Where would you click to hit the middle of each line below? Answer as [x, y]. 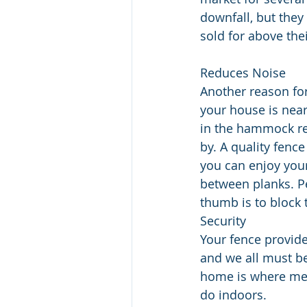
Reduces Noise [243, 72]
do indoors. [235, 294]
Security [223, 220]
